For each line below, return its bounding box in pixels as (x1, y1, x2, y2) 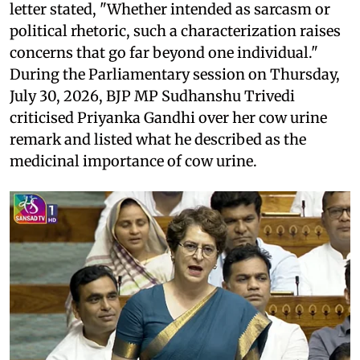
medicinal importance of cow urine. (10, 151, 257, 170)
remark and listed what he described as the (10, 129, 306, 149)
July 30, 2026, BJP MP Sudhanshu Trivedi (10, 86, 295, 105)
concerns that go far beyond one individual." (10, 43, 318, 62)
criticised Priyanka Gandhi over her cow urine (10, 108, 327, 127)
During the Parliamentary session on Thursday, (10, 64, 340, 84)
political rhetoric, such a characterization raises (10, 21, 341, 40)
